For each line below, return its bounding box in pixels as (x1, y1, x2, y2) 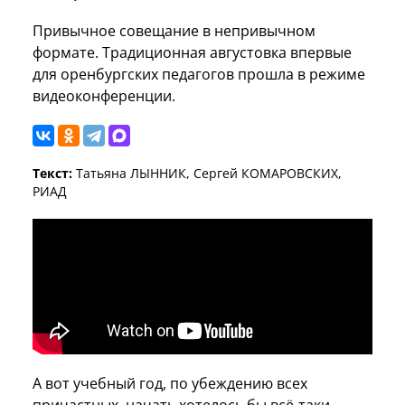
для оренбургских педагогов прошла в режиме (33, 63, 365, 84)
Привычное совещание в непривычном (33, 20, 316, 41)
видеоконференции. (33, 85, 175, 106)
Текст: (33, 164, 72, 182)
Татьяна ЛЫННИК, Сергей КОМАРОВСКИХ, (72, 164, 342, 182)
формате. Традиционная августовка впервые (33, 42, 352, 62)
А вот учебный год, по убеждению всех (33, 372, 307, 393)
